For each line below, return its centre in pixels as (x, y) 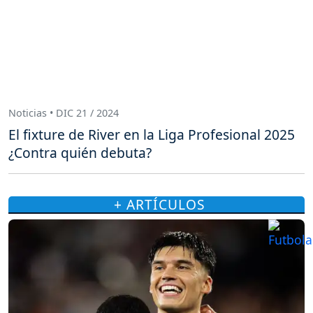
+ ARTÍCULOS (159, 205)
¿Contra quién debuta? (80, 153)
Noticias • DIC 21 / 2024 (64, 113)
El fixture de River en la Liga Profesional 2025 (152, 135)
